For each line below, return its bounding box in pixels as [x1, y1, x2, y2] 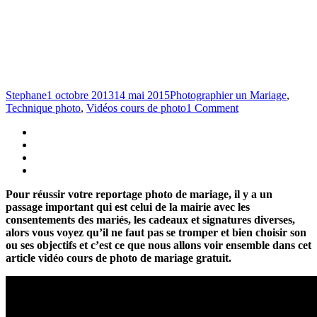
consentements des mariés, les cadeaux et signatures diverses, [6, 213, 295, 226]
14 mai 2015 [114, 88, 170, 101]
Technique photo [6, 101, 81, 114]
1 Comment [186, 101, 238, 114]
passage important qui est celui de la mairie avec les [6, 200, 250, 213]
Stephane [6, 88, 47, 101]
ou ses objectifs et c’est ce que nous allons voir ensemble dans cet [6, 238, 311, 251]
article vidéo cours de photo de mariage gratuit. [6, 251, 231, 264]
